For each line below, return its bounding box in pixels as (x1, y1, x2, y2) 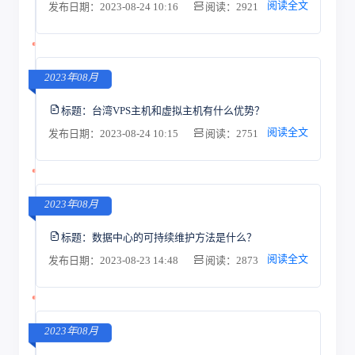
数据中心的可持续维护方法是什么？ (91, 231, 257, 243)
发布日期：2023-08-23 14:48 (48, 254, 181, 266)
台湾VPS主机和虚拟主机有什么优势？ (91, 104, 265, 116)
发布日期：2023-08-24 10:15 (48, 128, 181, 139)
